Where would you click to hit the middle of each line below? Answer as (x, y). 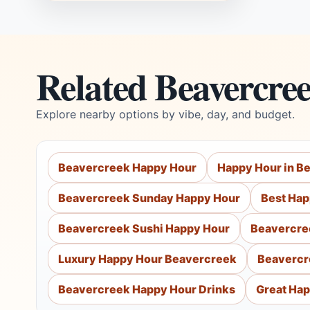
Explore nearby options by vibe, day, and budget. (165, 114)
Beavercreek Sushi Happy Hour (144, 228)
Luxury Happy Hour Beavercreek (147, 259)
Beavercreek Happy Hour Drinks (147, 289)
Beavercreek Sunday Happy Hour (149, 198)
